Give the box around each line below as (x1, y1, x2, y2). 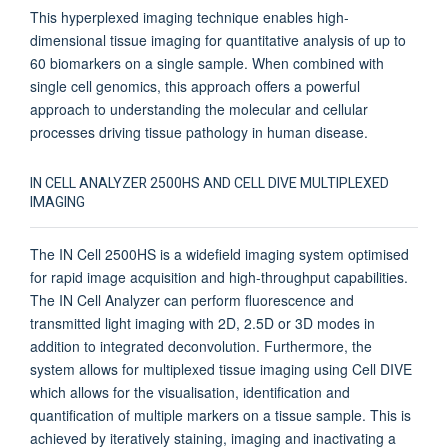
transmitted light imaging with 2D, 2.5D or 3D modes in (30, 312, 375, 333)
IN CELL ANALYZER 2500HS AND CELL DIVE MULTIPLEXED (30, 172, 389, 194)
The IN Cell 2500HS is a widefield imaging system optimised (30, 243, 409, 264)
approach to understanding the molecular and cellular (30, 98, 368, 119)
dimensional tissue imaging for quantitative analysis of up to (30, 29, 406, 50)
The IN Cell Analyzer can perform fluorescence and (30, 289, 354, 310)
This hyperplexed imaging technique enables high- (30, 6, 349, 27)
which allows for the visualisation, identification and (30, 381, 350, 402)
